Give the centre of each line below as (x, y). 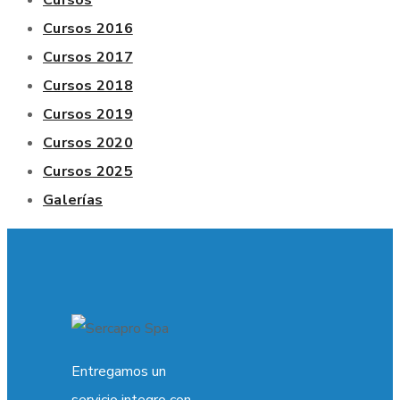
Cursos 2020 (88, 142)
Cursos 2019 (88, 114)
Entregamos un (119, 371)
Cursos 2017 (88, 57)
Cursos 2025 (88, 171)
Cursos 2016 (88, 28)
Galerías (73, 200)
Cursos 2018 (88, 85)
